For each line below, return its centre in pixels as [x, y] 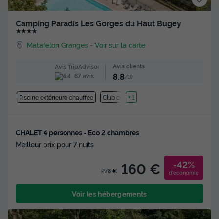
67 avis [83, 76]
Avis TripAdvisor [77, 66]
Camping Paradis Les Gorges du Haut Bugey [99, 23]
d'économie [184, 172]
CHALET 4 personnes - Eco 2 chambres [77, 132]
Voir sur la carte [120, 45]
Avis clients [129, 66]
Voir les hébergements [109, 193]
